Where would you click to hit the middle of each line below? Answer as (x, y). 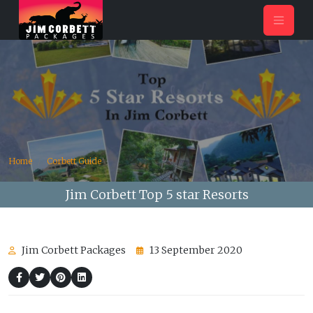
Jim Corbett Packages (73, 250)
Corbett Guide (74, 161)
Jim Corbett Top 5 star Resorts (156, 195)
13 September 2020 (195, 250)
